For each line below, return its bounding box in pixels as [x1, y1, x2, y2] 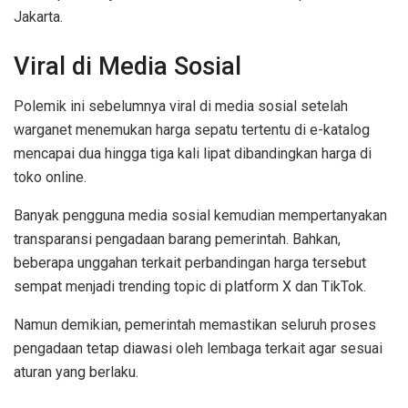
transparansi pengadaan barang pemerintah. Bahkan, [14, 230, 341, 249]
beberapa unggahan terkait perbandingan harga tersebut [14, 254, 366, 272]
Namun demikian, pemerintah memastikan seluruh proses [14, 316, 376, 334]
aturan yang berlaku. [14, 363, 138, 382]
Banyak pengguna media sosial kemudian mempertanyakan [14, 207, 387, 225]
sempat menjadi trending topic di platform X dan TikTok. [14, 278, 366, 296]
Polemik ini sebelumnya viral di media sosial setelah [14, 97, 348, 116]
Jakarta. [14, 8, 63, 26]
